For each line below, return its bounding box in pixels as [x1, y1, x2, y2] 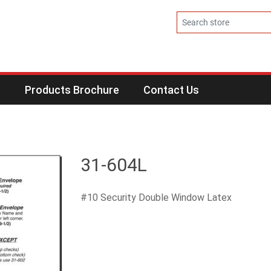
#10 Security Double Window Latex [80, 192, 232, 203]
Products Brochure [24, 83, 119, 96]
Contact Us [143, 83, 199, 96]
